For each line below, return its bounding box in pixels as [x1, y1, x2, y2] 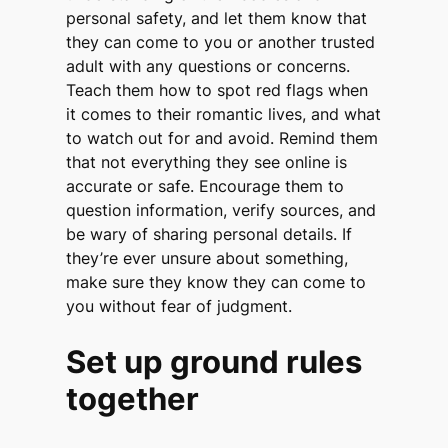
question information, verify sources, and [66, 199, 377, 220]
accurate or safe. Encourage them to [66, 175, 345, 196]
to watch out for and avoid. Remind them [66, 127, 379, 148]
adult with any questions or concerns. [66, 55, 351, 76]
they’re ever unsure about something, [66, 247, 349, 268]
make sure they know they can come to [66, 271, 367, 292]
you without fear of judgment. [66, 295, 293, 316]
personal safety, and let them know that [66, 7, 368, 28]
